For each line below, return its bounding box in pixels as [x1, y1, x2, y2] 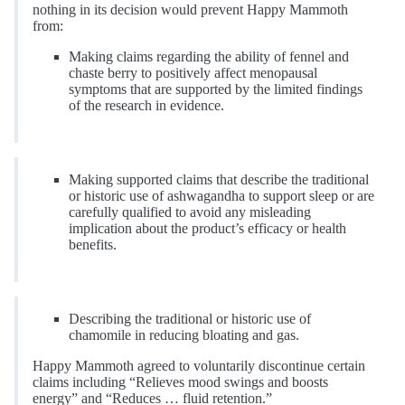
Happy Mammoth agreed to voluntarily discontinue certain [33, 358, 365, 374]
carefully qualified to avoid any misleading [69, 204, 311, 221]
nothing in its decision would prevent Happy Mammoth [33, 2, 348, 18]
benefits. [69, 237, 117, 253]
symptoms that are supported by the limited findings [69, 81, 363, 98]
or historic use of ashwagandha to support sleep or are [69, 188, 374, 204]
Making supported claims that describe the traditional [69, 172, 369, 188]
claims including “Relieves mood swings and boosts [33, 374, 328, 391]
